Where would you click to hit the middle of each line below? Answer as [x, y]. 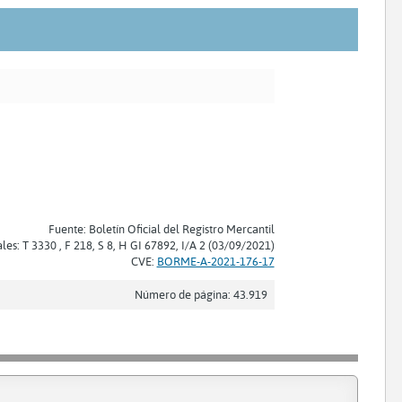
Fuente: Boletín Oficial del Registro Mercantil [161, 228]
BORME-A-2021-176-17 [215, 261]
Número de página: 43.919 [201, 294]
